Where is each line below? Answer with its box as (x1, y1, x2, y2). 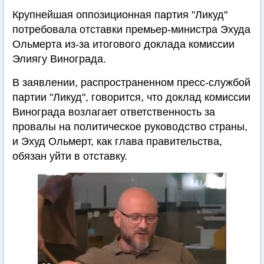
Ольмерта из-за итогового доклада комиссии (12, 38, 235, 50)
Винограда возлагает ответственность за (12, 106, 215, 118)
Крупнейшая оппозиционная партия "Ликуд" (12, 9, 227, 21)
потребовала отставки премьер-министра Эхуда (12, 24, 250, 35)
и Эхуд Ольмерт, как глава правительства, (12, 136, 222, 147)
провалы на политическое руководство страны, (12, 121, 247, 133)
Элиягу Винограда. (12, 53, 106, 65)
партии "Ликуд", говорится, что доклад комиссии (12, 91, 250, 103)
